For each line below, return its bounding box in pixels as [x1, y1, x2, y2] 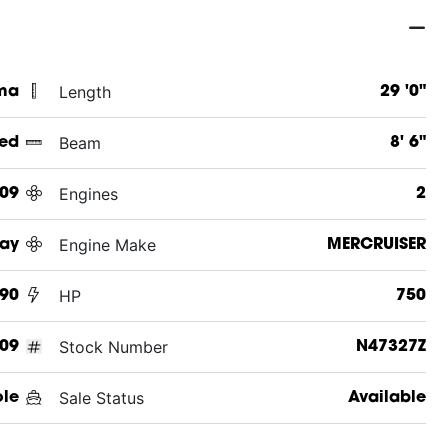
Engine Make [58, 234, 156, 255]
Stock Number [58, 336, 168, 357]
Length [58, 81, 111, 102]
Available [347, 389, 426, 406]
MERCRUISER [326, 236, 426, 253]
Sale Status [58, 387, 144, 408]
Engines [58, 183, 118, 204]
